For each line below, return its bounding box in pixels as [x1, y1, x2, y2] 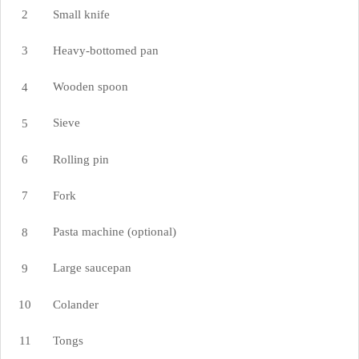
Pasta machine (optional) [52, 225, 176, 239]
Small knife [52, 7, 110, 21]
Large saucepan [52, 261, 131, 275]
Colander [52, 297, 99, 311]
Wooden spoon [52, 80, 128, 94]
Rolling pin [52, 152, 109, 166]
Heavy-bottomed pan [52, 43, 159, 57]
